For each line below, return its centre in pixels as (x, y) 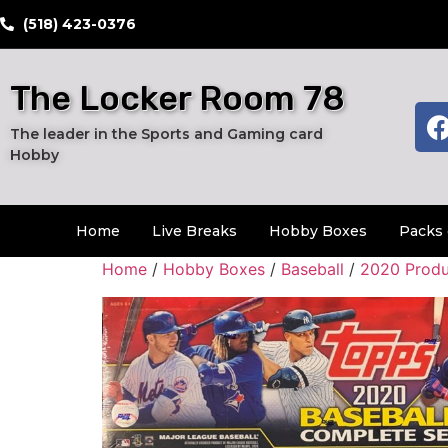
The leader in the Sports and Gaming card (166, 134)
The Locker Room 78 (177, 98)
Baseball (312, 269)
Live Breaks (194, 231)
